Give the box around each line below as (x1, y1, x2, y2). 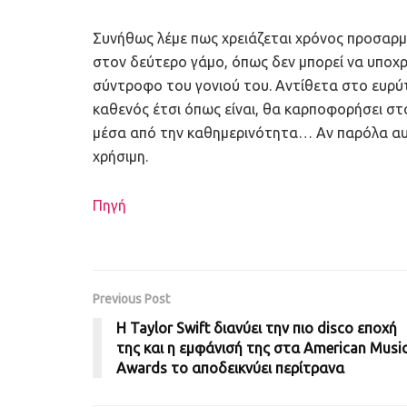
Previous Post (93, 292, 170, 307)
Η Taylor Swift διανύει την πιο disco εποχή (116, 320, 397, 337)
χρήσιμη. (93, 148, 148, 165)
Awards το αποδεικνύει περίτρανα (116, 360, 344, 377)
